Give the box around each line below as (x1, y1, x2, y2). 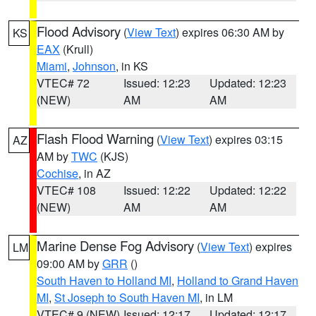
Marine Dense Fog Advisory (37, 236, 194, 255)
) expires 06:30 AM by (176, 24, 284, 40)
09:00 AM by (37, 255, 102, 272)
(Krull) (60, 41, 93, 57)
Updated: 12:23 (209, 75, 287, 91)
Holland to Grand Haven (177, 272, 298, 288)
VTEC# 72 (37, 75, 90, 91)
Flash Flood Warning (37, 129, 154, 147)
